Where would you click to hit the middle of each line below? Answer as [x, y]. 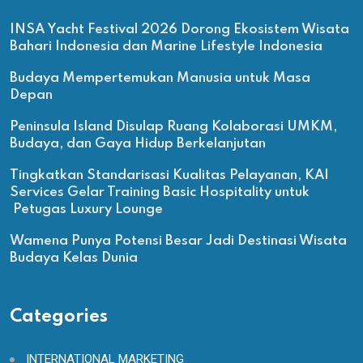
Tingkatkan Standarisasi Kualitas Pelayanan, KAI [169, 176]
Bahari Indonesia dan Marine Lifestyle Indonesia [166, 47]
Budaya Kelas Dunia [74, 258]
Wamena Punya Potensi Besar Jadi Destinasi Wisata [178, 241]
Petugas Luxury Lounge [86, 210]
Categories [59, 317]
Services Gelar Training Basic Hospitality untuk [160, 193]
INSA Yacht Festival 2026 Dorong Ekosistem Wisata [179, 30]
